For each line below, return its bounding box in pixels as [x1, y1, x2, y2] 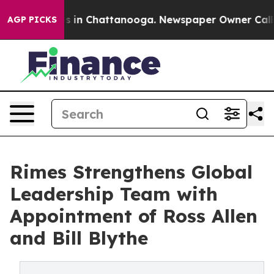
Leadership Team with [10, 182, 218, 206]
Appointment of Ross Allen [10, 204, 257, 228]
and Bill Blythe [10, 226, 148, 250]
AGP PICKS [7, 14, 57, 25]
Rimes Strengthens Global [10, 160, 253, 183]
